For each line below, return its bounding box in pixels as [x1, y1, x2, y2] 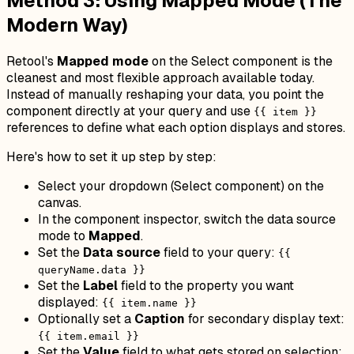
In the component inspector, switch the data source [38, 211, 336, 228]
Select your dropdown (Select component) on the [38, 178, 324, 195]
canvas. [38, 194, 81, 212]
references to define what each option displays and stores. [6, 119, 345, 137]
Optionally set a [38, 311, 134, 328]
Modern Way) [6, 13, 128, 38]
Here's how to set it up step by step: [6, 149, 217, 166]
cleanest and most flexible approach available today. [6, 70, 314, 87]
